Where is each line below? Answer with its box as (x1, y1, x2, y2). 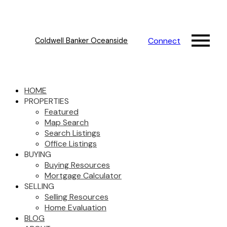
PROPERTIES (24, 96, 69, 106)
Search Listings (45, 128, 100, 138)
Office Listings (45, 138, 97, 149)
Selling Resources (45, 192, 108, 202)
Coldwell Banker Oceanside (35, 36, 128, 45)
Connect (148, 35, 181, 46)
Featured (45, 106, 79, 117)
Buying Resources (45, 160, 110, 170)
